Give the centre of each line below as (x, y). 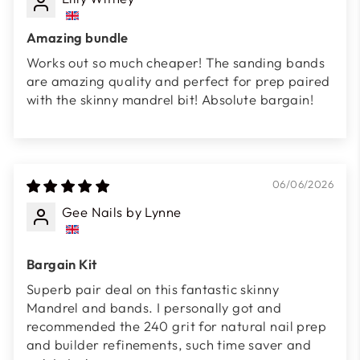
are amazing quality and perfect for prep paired (178, 81)
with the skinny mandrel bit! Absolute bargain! (170, 100)
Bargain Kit (62, 264)
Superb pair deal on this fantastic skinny (153, 289)
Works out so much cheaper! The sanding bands (176, 63)
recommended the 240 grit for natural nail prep (177, 326)
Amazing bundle (78, 38)
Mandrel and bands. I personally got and (154, 308)
